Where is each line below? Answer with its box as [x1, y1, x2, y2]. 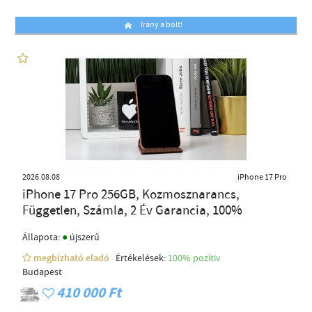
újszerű [68, 231, 100, 244]
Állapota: [22, 231, 62, 244]
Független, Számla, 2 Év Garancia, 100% [22, 202, 242, 220]
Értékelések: [111, 252, 168, 265]
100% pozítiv [168, 252, 223, 265]
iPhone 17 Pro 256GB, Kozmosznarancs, [22, 186, 240, 204]
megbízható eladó [33, 252, 111, 265]
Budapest [22, 266, 62, 279]
